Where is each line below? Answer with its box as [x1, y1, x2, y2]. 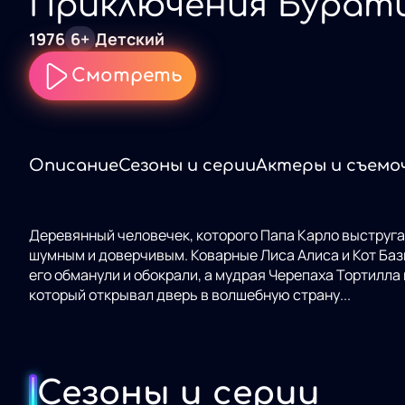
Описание [29, 155, 118, 174]
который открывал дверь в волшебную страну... [29, 284, 351, 305]
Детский [95, 27, 165, 50]
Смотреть [71, 65, 183, 87]
